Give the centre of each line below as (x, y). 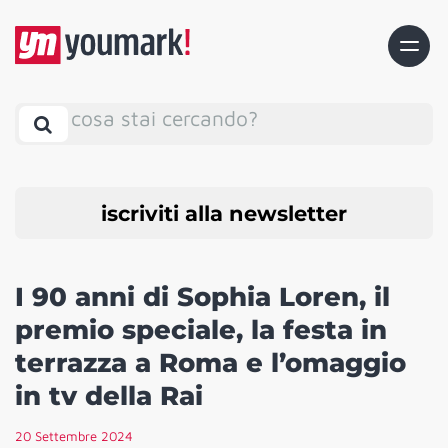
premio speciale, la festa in (201, 330)
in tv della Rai (109, 396)
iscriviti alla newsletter (224, 213)
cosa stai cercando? (164, 117)
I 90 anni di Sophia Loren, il (202, 297)
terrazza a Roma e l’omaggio (210, 363)
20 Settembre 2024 (74, 436)
